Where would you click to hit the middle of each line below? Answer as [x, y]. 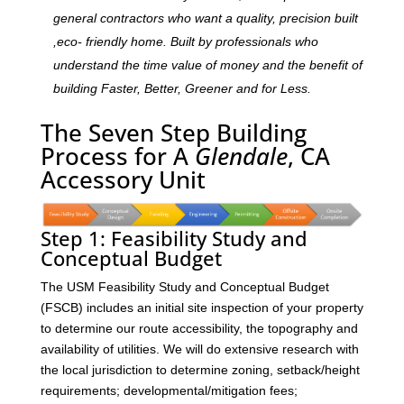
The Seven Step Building [173, 132]
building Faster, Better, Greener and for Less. [182, 88]
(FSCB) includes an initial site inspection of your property [202, 308]
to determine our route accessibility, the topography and [199, 329]
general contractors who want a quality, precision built [205, 18]
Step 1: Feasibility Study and [174, 239]
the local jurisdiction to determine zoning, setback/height [200, 370]
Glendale [241, 156]
